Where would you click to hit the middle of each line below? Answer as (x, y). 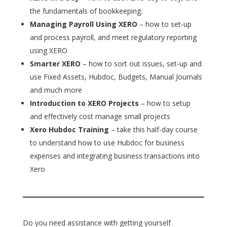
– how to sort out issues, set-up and (141, 63)
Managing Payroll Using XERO (83, 24)
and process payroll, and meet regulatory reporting (113, 37)
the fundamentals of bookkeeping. (86, 11)
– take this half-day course (153, 129)
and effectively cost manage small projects (100, 116)
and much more (56, 90)
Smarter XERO (55, 63)
